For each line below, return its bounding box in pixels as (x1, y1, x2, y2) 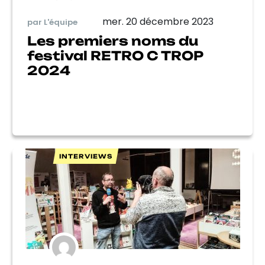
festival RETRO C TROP (27, 48, 203, 63)
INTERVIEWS (59, 153, 112, 160)
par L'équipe (27, 16, 77, 28)
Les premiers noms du (27, 33, 198, 49)
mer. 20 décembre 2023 (102, 15, 214, 28)
